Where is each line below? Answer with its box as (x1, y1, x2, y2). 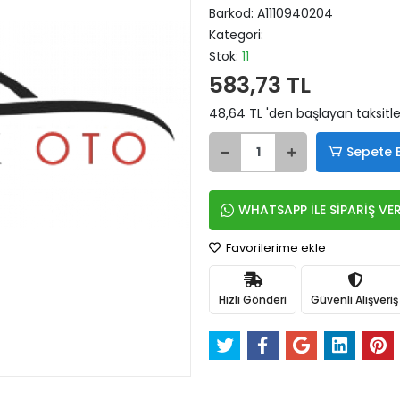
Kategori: (209, 26, 263, 44)
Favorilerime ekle (223, 239, 326, 256)
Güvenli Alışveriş (311, 291, 398, 307)
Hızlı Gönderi (219, 291, 287, 307)
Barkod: (209, 4, 257, 22)
